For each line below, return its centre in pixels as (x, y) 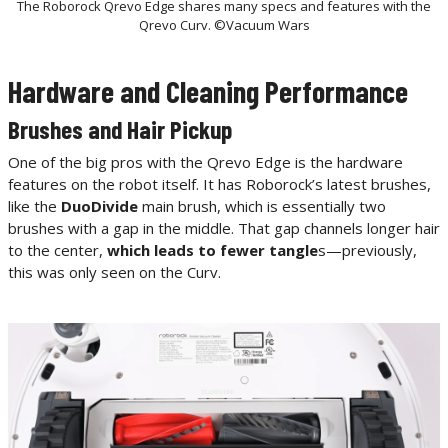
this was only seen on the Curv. (114, 272)
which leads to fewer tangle (212, 250)
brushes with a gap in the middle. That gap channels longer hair (224, 228)
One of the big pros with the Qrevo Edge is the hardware (205, 162)
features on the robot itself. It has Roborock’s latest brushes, (219, 184)
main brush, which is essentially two (262, 206)
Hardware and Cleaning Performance (208, 91)
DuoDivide (99, 206)
